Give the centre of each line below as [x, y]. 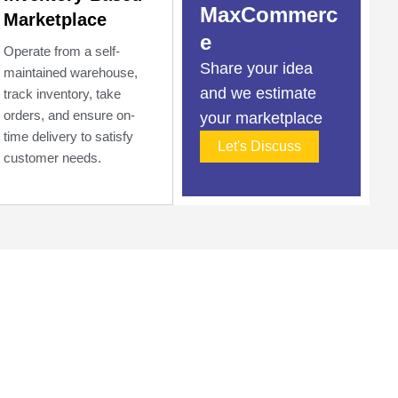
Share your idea [256, 68]
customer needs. [52, 158]
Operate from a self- [61, 51]
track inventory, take [62, 94]
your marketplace [261, 118]
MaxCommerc [268, 15]
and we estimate [258, 93]
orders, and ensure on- [69, 115]
